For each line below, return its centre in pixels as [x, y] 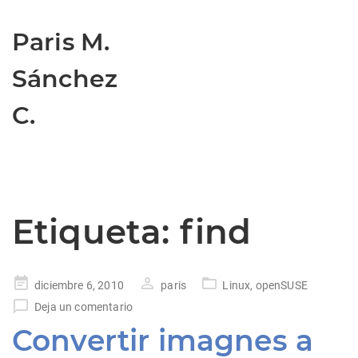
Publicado [37, 283]
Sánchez [65, 79]
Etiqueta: [96, 232]
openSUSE [281, 285]
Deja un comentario [84, 307]
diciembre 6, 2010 [79, 285]
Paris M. [61, 42]
